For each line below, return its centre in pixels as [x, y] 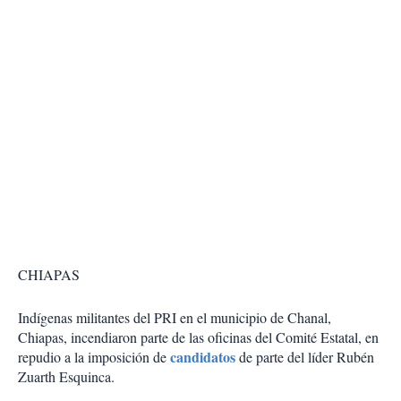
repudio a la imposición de [94, 357]
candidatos [205, 357]
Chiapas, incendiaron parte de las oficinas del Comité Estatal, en [198, 337]
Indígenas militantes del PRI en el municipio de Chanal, [175, 318]
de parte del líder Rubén [307, 357]
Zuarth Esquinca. [66, 377]
